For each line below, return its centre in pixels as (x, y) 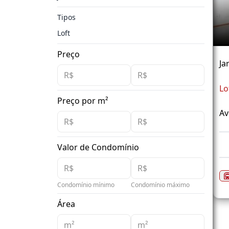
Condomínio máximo (160, 185)
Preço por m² (83, 101)
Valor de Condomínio (98, 147)
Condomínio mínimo (86, 185)
